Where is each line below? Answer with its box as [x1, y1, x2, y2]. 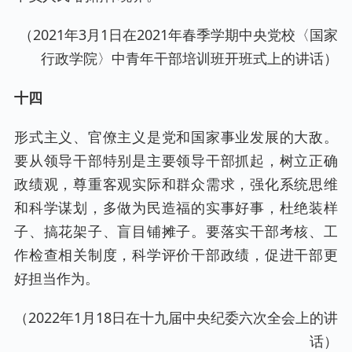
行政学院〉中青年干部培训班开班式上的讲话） [41, 48, 338, 68]
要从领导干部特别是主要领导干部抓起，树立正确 [14, 151, 338, 170]
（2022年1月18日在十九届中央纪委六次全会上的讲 [14, 308, 338, 328]
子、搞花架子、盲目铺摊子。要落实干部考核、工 [14, 222, 338, 241]
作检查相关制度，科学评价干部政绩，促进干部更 [14, 245, 338, 265]
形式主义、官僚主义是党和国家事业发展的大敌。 [14, 127, 338, 147]
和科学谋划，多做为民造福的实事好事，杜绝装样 [14, 198, 338, 218]
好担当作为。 [14, 269, 99, 288]
